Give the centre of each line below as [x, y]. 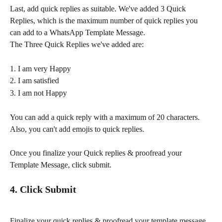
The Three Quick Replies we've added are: [77, 44]
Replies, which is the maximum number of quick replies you [105, 20]
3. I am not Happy [38, 93]
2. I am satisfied [34, 81]
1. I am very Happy [40, 68]
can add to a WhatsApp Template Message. [78, 32]
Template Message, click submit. [61, 165]
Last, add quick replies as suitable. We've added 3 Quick [99, 8]
